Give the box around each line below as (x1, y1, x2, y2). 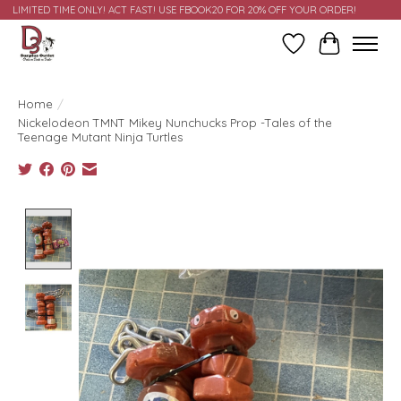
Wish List (293, 43, 351, 62)
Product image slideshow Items (78, 208, 284, 226)
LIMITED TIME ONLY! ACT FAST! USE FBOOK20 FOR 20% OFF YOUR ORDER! (12, 4, 356, 17)
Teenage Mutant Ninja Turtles (18, 129, 183, 144)
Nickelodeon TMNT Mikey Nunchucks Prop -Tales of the (18, 115, 332, 130)
